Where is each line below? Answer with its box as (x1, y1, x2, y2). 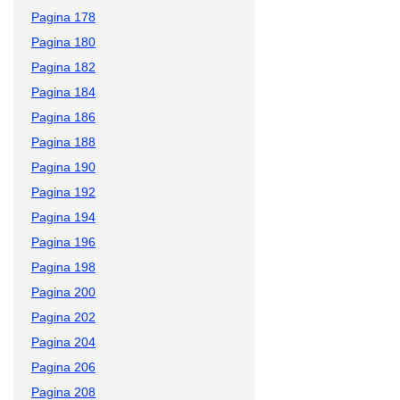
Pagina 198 (31, 259, 96, 274)
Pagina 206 (31, 359, 96, 374)
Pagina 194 (31, 209, 96, 224)
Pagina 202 (31, 309, 96, 324)
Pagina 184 (31, 84, 96, 99)
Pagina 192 (31, 184, 96, 199)
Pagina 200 (31, 284, 96, 299)
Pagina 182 (31, 59, 96, 74)
